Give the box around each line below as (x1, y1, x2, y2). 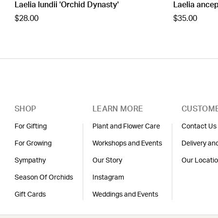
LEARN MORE (92, 105, 144, 113)
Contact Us (182, 123, 217, 130)
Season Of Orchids (15, 174, 73, 182)
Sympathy (15, 157, 46, 164)
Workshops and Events (92, 140, 162, 147)
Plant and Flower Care (92, 123, 160, 130)
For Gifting (15, 123, 47, 130)
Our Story (92, 157, 122, 164)
